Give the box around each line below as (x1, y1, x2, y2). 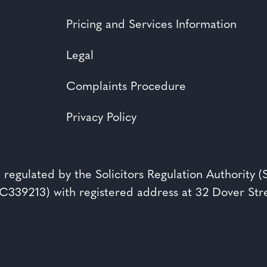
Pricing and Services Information (66, 18, 237, 31)
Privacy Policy (66, 111, 136, 124)
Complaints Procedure (66, 80, 186, 93)
